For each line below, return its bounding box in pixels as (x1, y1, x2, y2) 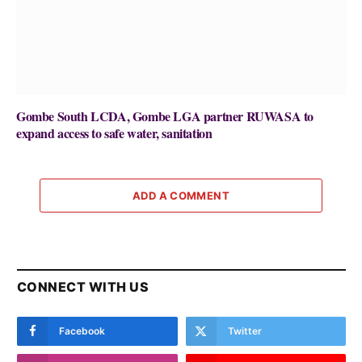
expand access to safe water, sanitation (16, 124, 213, 143)
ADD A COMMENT (132, 189, 230, 203)
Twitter (227, 325, 262, 338)
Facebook (59, 325, 105, 338)
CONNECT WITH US (17, 279, 149, 296)
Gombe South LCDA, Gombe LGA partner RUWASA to (16, 107, 314, 126)
